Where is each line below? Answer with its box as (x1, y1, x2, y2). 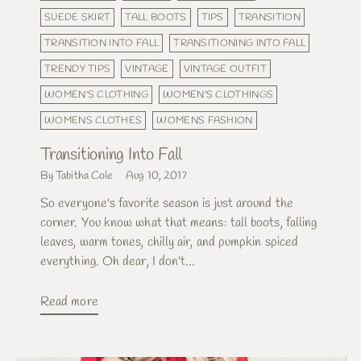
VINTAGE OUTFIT (183, 61, 267, 76)
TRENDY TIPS (44, 61, 111, 76)
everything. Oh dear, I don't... (40, 252, 196, 270)
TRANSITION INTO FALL (44, 35, 160, 50)
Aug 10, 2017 (126, 168, 188, 184)
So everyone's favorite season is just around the (40, 194, 293, 212)
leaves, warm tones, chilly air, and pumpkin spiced (40, 233, 298, 251)
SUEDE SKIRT (44, 10, 111, 24)
